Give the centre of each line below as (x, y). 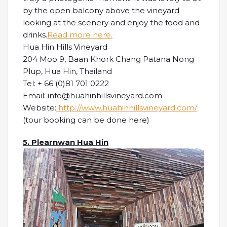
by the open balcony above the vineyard (101, 11)
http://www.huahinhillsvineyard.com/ (127, 108)
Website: (40, 108)
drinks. (35, 35)
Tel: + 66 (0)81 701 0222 (66, 84)
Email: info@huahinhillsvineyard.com (92, 96)
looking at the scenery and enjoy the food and (111, 23)
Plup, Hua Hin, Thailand (67, 71)
